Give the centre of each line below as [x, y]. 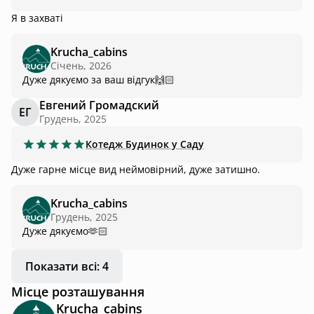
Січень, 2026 [81, 66]
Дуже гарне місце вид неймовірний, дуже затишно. [136, 169]
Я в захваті [37, 18]
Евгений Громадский [99, 105]
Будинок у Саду [165, 144]
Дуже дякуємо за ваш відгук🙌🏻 [98, 80]
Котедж [104, 144]
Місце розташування [78, 292]
